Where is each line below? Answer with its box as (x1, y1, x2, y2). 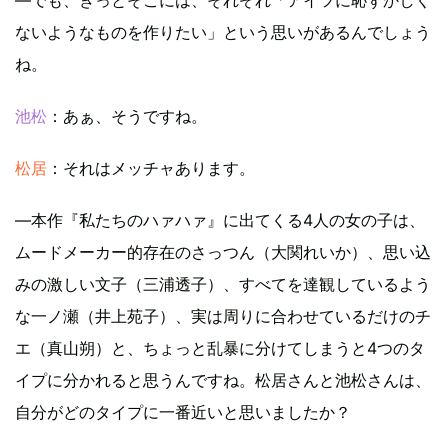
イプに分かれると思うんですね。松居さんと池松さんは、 (15, 369, 431, 390)
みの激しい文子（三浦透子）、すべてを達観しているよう (15, 273, 431, 294)
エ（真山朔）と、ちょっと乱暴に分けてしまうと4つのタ (15, 337, 425, 358)
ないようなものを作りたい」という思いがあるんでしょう (15, 21, 431, 42)
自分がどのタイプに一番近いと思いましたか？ (15, 401, 351, 422)
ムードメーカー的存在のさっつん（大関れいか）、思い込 (15, 241, 431, 262)
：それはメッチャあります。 (47, 157, 255, 178)
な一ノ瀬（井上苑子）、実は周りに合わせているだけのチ (15, 305, 431, 326)
